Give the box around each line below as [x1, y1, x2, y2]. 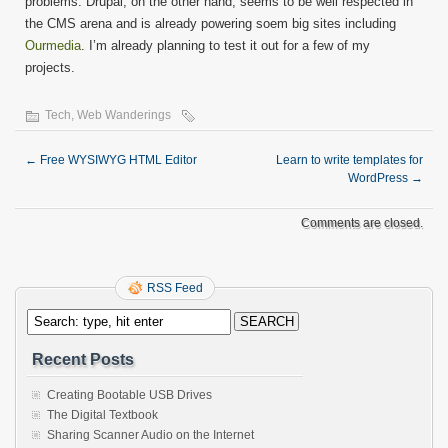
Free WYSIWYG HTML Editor [37, 153, 197, 167]
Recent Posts [32, 351, 134, 368]
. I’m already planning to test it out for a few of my [81, 38, 370, 53]
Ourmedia [25, 38, 81, 53]
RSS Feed [147, 281, 203, 295]
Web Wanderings [77, 108, 171, 122]
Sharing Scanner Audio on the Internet [47, 428, 254, 442]
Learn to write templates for [276, 153, 423, 167]
